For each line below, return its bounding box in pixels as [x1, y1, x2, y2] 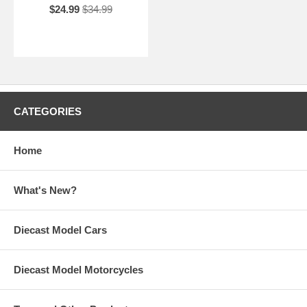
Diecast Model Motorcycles [14, 264, 143, 276]
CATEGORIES [14, 106, 82, 118]
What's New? [14, 184, 77, 197]
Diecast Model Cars [14, 224, 107, 236]
